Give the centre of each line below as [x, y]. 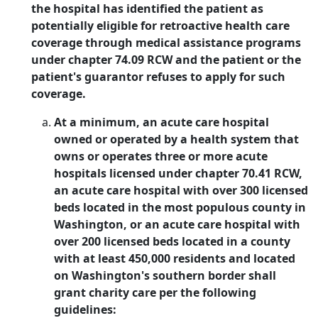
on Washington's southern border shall [165, 275]
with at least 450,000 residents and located [175, 258]
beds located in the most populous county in [180, 207]
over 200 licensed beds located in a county [172, 241]
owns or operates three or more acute [161, 156]
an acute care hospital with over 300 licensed [181, 190]
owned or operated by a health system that [176, 139]
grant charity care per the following [155, 292]
